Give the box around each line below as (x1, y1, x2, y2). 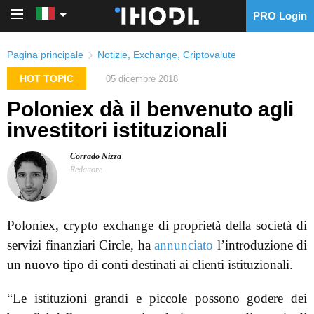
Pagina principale (7, 49, 83, 60)
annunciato (154, 238, 213, 253)
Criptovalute (183, 49, 236, 60)
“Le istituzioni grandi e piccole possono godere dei (7, 291, 307, 306)
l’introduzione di (213, 238, 307, 253)
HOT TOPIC (20, 73, 74, 84)
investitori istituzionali (7, 118, 227, 142)
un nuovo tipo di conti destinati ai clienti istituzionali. (7, 257, 293, 273)
